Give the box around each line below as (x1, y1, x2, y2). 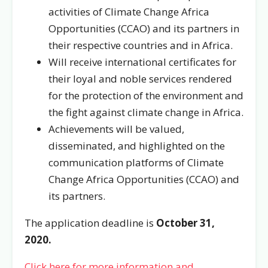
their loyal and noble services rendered (48, 72, 232, 86)
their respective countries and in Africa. (48, 38, 233, 52)
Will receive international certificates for (48, 55, 236, 69)
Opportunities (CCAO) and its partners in (48, 22, 239, 35)
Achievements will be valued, (48, 122, 184, 136)
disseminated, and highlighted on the (48, 139, 225, 153)
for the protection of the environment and (48, 89, 243, 102)
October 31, (156, 216, 215, 230)
